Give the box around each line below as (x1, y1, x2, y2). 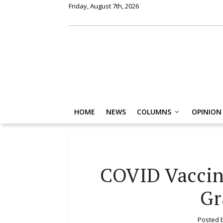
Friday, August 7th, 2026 (69, 1, 139, 10)
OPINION (192, 107, 222, 116)
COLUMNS (137, 107, 171, 116)
